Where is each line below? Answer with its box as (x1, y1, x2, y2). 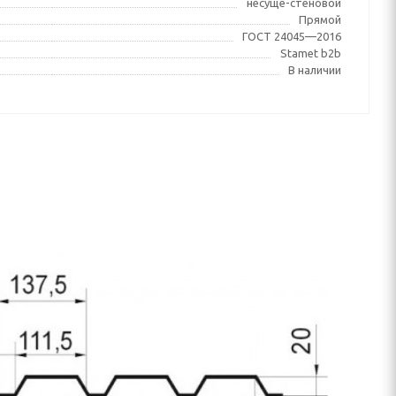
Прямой (299, 13, 342, 26)
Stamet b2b (280, 47, 342, 59)
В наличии (288, 64, 342, 76)
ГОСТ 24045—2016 (242, 30, 342, 42)
